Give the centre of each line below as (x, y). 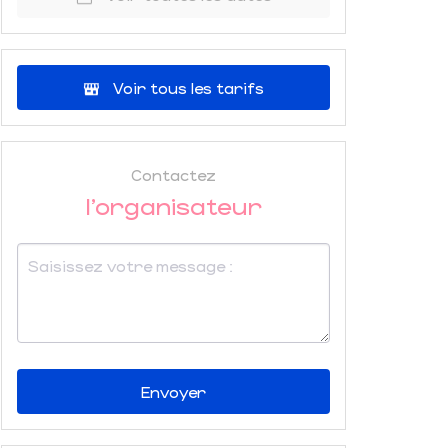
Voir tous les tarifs (188, 87)
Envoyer (173, 391)
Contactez (173, 174)
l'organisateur (173, 205)
